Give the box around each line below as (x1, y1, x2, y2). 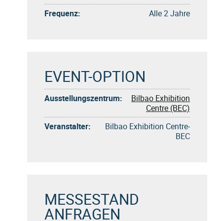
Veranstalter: (44, 120, 91, 132)
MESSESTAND (44, 188, 139, 209)
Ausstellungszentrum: (44, 92, 122, 104)
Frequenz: (44, 7, 80, 19)
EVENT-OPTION (44, 66, 146, 86)
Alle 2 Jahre (149, 7, 190, 19)
